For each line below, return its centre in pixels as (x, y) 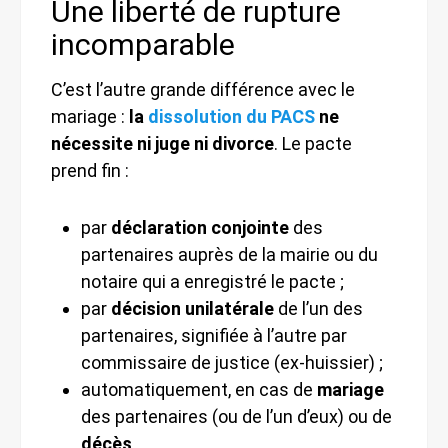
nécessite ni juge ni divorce (162, 143)
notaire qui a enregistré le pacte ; (212, 281)
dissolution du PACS (231, 116)
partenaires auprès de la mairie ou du (229, 254)
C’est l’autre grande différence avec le (203, 89)
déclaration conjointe (200, 227)
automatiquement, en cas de (199, 389)
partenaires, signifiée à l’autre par (214, 335)
